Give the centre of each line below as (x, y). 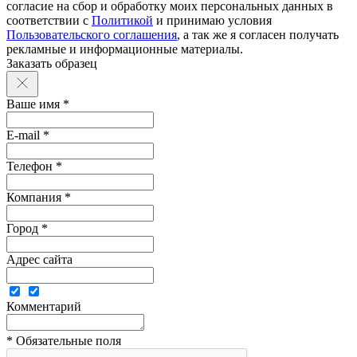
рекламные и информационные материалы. (125, 49)
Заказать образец (52, 64)
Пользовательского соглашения (92, 35)
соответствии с (49, 21)
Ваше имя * (38, 104)
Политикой (122, 21)
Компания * (39, 198)
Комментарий (44, 307)
